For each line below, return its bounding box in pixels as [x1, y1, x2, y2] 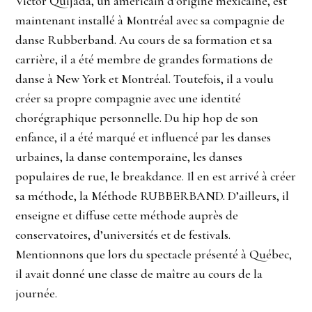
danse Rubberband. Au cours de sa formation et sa [15, 31, 273, 47]
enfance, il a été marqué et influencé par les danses [15, 129, 272, 145]
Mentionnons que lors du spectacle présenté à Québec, [15, 246, 292, 262]
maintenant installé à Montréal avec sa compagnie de [15, 12, 286, 28]
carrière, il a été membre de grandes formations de [15, 51, 274, 67]
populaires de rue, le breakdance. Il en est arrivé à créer [15, 168, 297, 184]
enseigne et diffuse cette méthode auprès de [15, 207, 239, 223]
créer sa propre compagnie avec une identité [15, 90, 242, 106]
